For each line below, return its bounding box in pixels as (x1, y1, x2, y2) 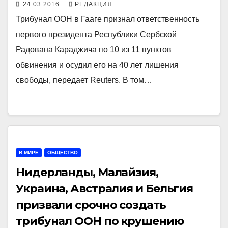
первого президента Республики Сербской (16, 30, 177, 39)
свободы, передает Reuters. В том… (16, 75, 152, 84)
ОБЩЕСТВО (47, 149, 78, 155)
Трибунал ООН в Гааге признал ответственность (16, 14, 199, 23)
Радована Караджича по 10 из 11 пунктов (16, 45, 172, 54)
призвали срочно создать (16, 197, 166, 212)
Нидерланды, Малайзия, (16, 165, 158, 179)
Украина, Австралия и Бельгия (16, 181, 193, 195)
